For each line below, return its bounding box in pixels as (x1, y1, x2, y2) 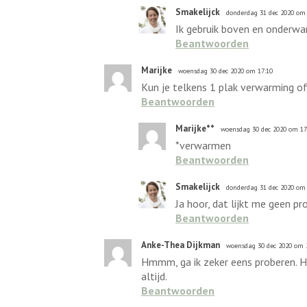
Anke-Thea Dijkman (141, 239, 220, 251)
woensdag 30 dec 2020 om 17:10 (178, 66, 273, 75)
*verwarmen (175, 138, 231, 152)
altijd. (141, 269, 167, 283)
